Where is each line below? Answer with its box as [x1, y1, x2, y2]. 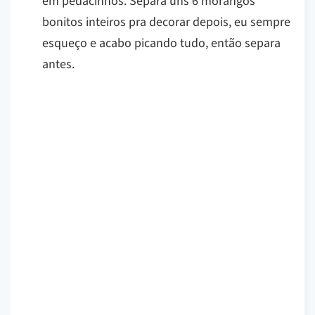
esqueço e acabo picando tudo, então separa [42, 34, 281, 52]
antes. [42, 55, 75, 73]
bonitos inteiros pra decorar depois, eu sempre [42, 13, 290, 31]
